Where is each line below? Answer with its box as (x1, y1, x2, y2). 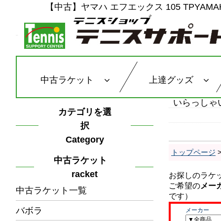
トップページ (171, 148, 216, 156)
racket (72, 169, 98, 179)
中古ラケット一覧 (16, 185, 87, 196)
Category (65, 134, 104, 145)
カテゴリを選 (58, 107, 111, 117)
